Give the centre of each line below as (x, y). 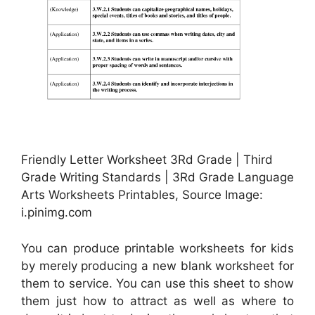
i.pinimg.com (57, 213)
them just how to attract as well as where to (157, 301)
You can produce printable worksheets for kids (157, 248)
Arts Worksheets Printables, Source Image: (142, 195)
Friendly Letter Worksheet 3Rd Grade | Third (147, 160)
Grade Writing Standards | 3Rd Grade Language (157, 178)
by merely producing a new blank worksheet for (157, 265)
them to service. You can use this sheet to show (157, 283)
